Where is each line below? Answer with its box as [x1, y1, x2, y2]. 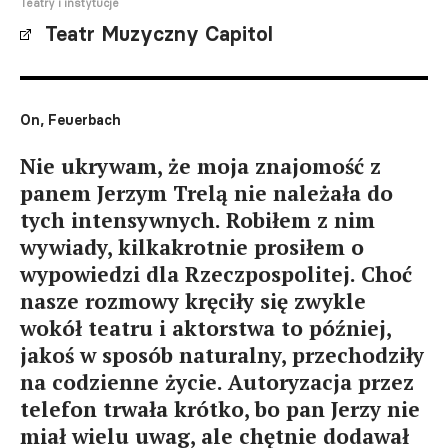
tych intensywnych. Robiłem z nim [20, 206, 375, 234]
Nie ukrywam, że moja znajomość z [20, 152, 381, 180]
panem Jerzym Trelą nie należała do [20, 179, 393, 207]
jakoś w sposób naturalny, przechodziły [20, 341, 424, 369]
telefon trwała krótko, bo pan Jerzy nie [20, 395, 420, 423]
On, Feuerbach [20, 111, 121, 129]
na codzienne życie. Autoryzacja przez [20, 368, 414, 396]
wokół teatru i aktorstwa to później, [20, 314, 391, 342]
